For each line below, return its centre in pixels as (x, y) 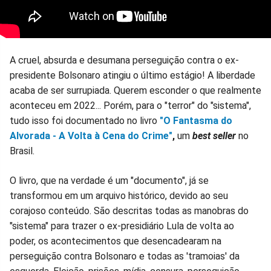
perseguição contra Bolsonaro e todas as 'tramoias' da (125, 256)
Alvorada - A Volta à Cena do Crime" (91, 136)
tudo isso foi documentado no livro (85, 121)
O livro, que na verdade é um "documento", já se (109, 181)
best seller (214, 136)
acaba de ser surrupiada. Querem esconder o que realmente (135, 91)
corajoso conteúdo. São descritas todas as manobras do (129, 211)
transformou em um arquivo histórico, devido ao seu (119, 196)
